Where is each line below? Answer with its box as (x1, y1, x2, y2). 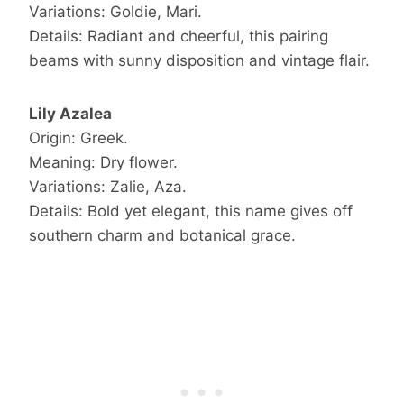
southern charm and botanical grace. (29, 225, 296, 244)
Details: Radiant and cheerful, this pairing (29, 26, 328, 45)
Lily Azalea (29, 104, 112, 123)
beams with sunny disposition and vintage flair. (29, 50, 370, 69)
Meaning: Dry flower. (29, 152, 178, 171)
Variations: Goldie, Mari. (29, 2, 202, 21)
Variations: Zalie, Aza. (29, 177, 187, 196)
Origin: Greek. (29, 128, 128, 147)
